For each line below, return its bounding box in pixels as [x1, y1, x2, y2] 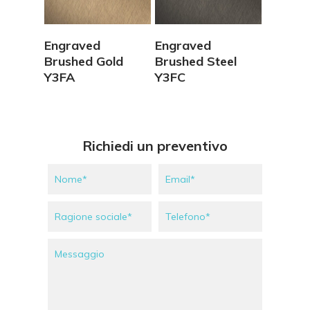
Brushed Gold [44, 53, 123, 70]
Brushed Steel [154, 53, 237, 70]
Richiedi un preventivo [82, 137, 228, 155]
